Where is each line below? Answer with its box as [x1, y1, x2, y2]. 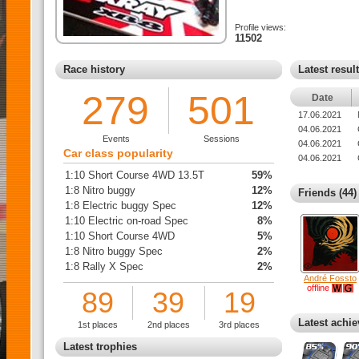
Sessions [204, 134, 240, 143]
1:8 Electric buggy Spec [65, 200, 176, 212]
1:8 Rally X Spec [65, 260, 143, 272]
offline [307, 283, 329, 292]
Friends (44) [298, 187, 357, 199]
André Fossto [304, 273, 357, 283]
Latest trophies [63, 341, 137, 353]
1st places [78, 320, 119, 329]
